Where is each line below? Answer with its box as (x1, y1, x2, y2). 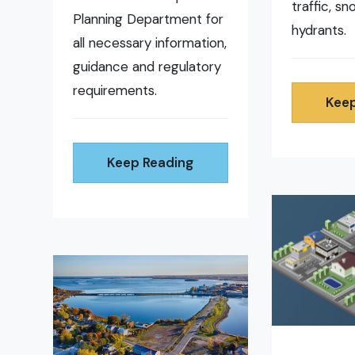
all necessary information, (73, 34, 227, 52)
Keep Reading (107, 154, 194, 172)
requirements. (73, 82, 158, 100)
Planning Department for (73, 10, 224, 29)
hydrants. (291, 21, 350, 40)
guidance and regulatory (73, 58, 222, 76)
